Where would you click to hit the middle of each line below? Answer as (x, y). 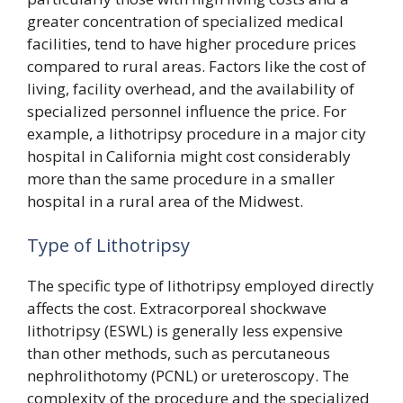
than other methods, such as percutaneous (179, 353)
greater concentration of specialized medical (185, 21)
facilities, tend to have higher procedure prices (192, 43)
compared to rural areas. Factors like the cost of (197, 66)
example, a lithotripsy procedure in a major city (197, 133)
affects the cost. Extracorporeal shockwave (177, 308)
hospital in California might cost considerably (189, 156)
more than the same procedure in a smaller (181, 178)
